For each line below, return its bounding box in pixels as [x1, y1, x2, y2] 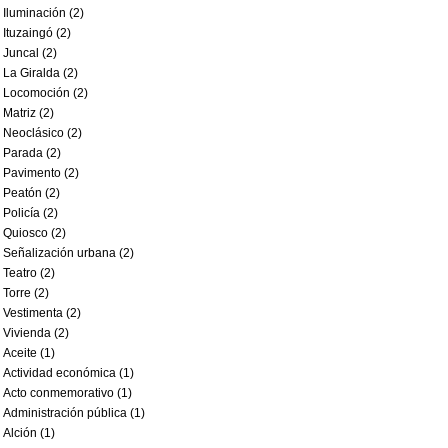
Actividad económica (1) [3, 366, 134, 380]
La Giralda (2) [3, 66, 78, 80]
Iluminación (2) [3, 6, 84, 20]
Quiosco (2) [3, 226, 66, 240]
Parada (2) [3, 146, 61, 160]
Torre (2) [3, 286, 49, 300]
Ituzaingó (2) [3, 26, 71, 40]
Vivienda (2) [3, 326, 69, 340]
